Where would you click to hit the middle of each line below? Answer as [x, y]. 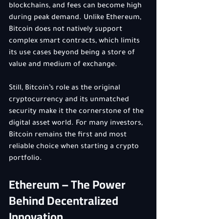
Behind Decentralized [65, 201]
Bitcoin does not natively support [66, 30]
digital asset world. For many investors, [77, 124]
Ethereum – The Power [68, 185]
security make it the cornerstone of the [77, 112]
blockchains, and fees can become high [76, 6]
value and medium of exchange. [63, 65]
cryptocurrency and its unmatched [70, 100]
